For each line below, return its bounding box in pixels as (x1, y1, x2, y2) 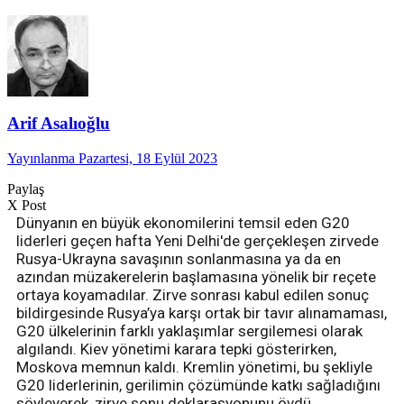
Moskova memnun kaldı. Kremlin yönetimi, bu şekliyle (16, 357, 372, 376)
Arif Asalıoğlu (7, 113, 110, 133)
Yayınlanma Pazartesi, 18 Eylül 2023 (7, 150, 217, 166)
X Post (7, 197, 46, 213)
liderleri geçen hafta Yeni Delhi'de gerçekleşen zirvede (16, 231, 379, 250)
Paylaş (7, 180, 44, 197)
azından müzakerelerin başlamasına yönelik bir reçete (16, 267, 376, 286)
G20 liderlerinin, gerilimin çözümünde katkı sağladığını (16, 375, 381, 394)
